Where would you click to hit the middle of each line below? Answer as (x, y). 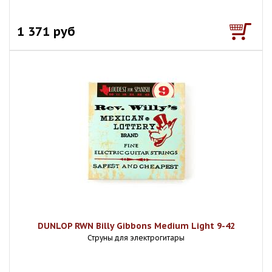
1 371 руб (46, 31)
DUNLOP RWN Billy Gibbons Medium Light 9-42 (136, 226)
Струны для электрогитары (136, 238)
